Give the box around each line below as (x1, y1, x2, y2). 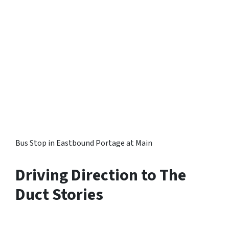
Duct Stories (15, 182, 103, 207)
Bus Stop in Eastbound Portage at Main (15, 137, 152, 149)
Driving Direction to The (15, 163, 186, 187)
